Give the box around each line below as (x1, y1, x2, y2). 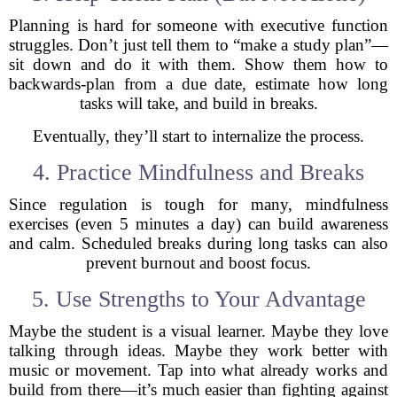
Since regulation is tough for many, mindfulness (9, 195, 388, 214)
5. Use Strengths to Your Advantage (31, 286, 366, 312)
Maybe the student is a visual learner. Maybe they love (9, 322, 388, 340)
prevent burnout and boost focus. (86, 253, 311, 272)
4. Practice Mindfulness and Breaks (33, 160, 364, 185)
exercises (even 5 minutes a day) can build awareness (9, 214, 388, 233)
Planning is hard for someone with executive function (9, 16, 388, 35)
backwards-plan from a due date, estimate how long (9, 74, 388, 93)
